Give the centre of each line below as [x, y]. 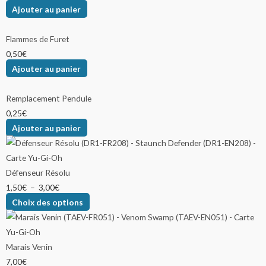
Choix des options [48, 202]
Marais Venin [29, 246]
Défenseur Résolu [38, 172]
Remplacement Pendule [49, 98]
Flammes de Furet [38, 39]
